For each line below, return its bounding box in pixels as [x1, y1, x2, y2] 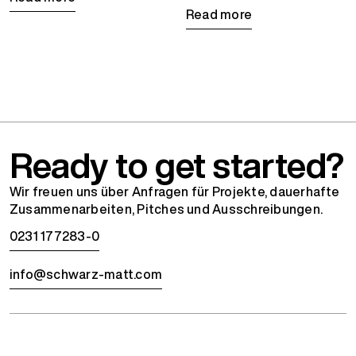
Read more [186, 4, 253, 24]
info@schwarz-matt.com [10, 264, 163, 284]
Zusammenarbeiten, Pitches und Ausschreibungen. [10, 199, 323, 219]
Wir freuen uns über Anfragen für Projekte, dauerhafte [10, 181, 340, 201]
